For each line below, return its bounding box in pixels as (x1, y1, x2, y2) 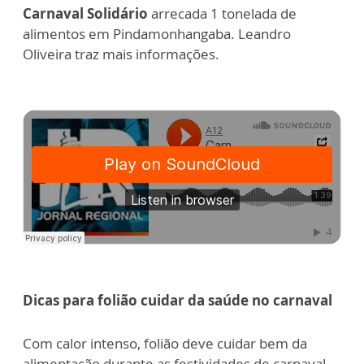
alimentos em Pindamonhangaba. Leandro (23, 24, 291, 43)
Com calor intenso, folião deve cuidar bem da (23, 334, 307, 353)
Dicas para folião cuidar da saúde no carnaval (23, 291, 332, 310)
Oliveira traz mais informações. (23, 45, 219, 63)
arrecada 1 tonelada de (148, 4, 297, 23)
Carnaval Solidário (23, 4, 148, 23)
